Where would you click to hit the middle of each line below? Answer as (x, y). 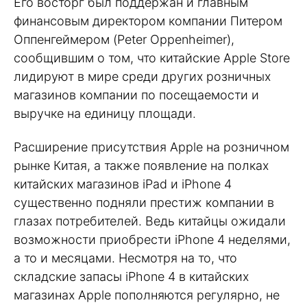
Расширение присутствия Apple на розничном (151, 147)
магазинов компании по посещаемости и (136, 95)
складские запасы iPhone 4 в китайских (131, 276)
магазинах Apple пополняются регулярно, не (147, 295)
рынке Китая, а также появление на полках (141, 165)
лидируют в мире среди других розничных (142, 77)
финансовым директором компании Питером (148, 21)
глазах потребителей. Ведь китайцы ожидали (150, 221)
